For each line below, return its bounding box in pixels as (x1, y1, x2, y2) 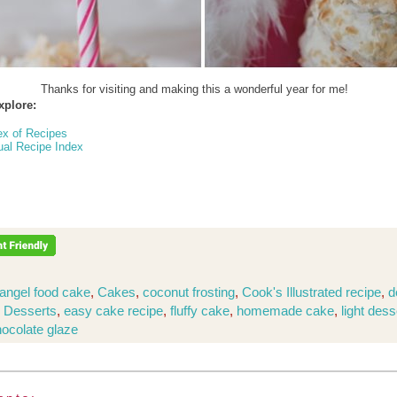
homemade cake (237, 302, 334, 318)
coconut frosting (143, 284, 235, 300)
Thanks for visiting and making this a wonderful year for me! (40, 82, 348, 97)
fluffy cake (170, 302, 230, 318)
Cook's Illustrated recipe (242, 284, 381, 300)
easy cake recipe (64, 302, 163, 318)
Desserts (4, 302, 57, 318)
